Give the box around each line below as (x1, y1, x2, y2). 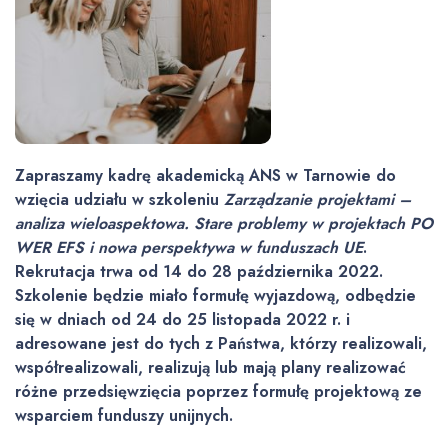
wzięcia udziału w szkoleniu (15, 188, 224, 211)
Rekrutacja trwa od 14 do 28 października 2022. (15, 260, 383, 283)
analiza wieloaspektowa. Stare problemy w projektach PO (15, 212, 433, 235)
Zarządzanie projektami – (224, 188, 411, 211)
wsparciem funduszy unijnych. (15, 404, 233, 427)
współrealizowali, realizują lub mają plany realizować (15, 356, 406, 379)
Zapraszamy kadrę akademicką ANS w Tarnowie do (15, 164, 396, 187)
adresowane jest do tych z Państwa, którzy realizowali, (15, 332, 427, 355)
